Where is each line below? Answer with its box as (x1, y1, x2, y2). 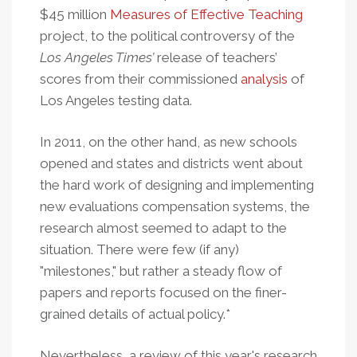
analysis (241, 71, 288, 87)
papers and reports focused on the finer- (40, 284, 287, 300)
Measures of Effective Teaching (110, 6, 303, 22)
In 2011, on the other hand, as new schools (40, 134, 297, 150)
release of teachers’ (154, 49, 277, 65)
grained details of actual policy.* (40, 306, 230, 322)
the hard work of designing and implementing (40, 177, 314, 193)
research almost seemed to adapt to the (40, 220, 287, 236)
